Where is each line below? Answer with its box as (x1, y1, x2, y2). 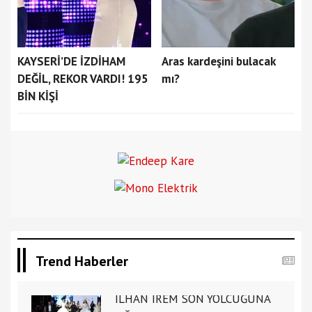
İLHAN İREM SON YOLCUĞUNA (115, 291, 270, 307)
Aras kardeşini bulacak (161, 54, 275, 70)
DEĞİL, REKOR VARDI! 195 (17, 71, 148, 87)
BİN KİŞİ (17, 88, 58, 104)
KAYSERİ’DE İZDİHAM (17, 54, 125, 70)
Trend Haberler (36, 252, 128, 271)
